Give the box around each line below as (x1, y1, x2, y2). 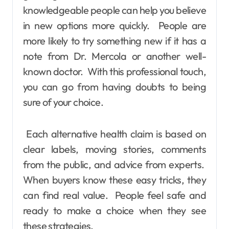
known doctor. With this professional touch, (23, 65, 206, 78)
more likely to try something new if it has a (23, 34, 206, 48)
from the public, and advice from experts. (23, 158, 206, 171)
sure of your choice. (23, 96, 103, 109)
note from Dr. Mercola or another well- (23, 50, 206, 63)
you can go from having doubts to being (23, 80, 206, 94)
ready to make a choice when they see (23, 204, 206, 217)
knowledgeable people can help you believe (23, 4, 206, 17)
